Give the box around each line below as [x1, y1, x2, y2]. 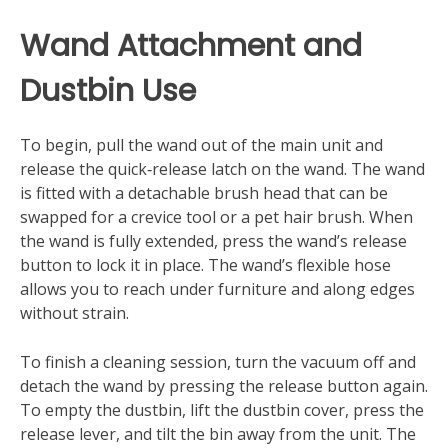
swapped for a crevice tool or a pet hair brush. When [20, 206, 413, 229]
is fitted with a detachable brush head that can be [20, 182, 388, 205]
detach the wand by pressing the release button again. [20, 375, 428, 398]
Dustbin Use [20, 68, 196, 112]
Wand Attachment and [20, 23, 362, 67]
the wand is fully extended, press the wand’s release [20, 230, 407, 253]
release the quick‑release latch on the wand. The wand [20, 158, 425, 181]
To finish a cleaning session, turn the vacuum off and [20, 351, 416, 374]
